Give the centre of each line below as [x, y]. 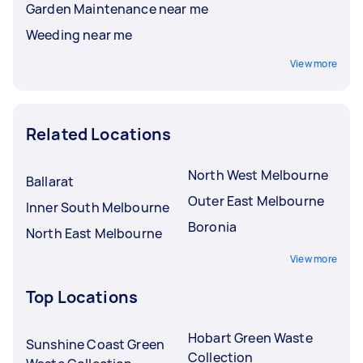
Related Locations [99, 134]
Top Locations [82, 297]
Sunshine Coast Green [95, 344]
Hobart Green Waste [250, 337]
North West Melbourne [258, 175]
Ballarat [50, 181]
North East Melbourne [94, 233]
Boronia [213, 226]
